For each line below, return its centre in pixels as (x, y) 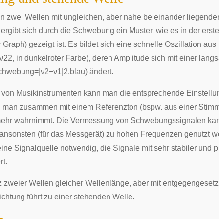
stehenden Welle (103, 197)
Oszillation (183, 44)
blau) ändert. (92, 72)
